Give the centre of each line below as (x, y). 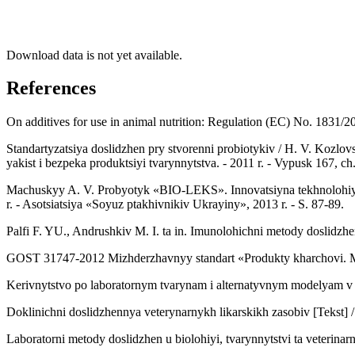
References (51, 88)
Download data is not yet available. (94, 55)
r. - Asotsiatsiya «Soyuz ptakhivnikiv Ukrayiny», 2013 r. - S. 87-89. (175, 204)
